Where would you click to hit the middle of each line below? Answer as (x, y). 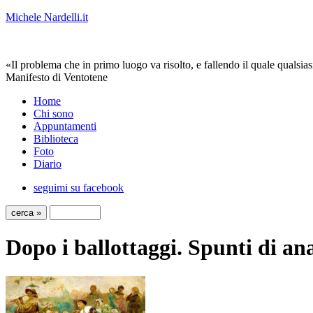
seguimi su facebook (79, 188)
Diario (48, 164)
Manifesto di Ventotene (57, 77)
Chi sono (53, 114)
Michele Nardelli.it (47, 17)
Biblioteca (56, 139)
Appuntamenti (65, 126)
